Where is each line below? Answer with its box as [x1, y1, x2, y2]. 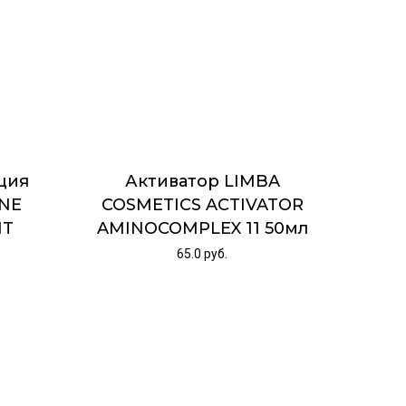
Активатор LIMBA [124, 170, 280, 191]
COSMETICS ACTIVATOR [101, 194, 304, 215]
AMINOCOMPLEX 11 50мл [96, 217, 308, 238]
